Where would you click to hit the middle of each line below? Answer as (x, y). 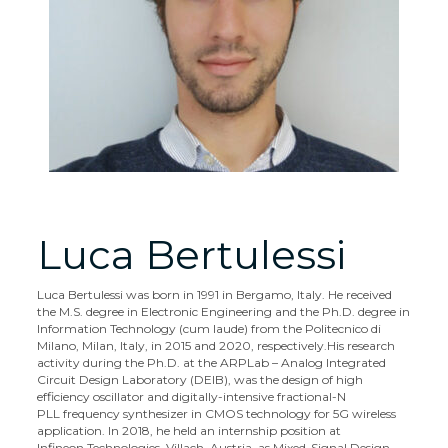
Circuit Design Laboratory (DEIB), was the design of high (200, 379)
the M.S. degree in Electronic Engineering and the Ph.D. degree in (224, 311)
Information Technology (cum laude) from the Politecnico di (209, 328)
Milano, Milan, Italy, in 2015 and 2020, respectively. (182, 345)
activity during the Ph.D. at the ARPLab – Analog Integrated (212, 362)
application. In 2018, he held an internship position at (189, 430)
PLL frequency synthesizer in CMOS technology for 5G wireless (217, 413)
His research (361, 345)
